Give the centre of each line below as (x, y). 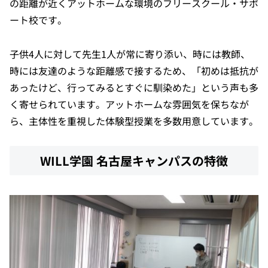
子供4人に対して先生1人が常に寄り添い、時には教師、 (130, 54)
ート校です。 (38, 19)
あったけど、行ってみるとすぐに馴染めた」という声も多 (134, 87)
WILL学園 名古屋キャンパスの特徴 (134, 161)
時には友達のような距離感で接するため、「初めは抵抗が (134, 70)
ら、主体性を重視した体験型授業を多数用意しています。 (134, 121)
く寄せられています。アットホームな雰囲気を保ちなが (129, 104)
